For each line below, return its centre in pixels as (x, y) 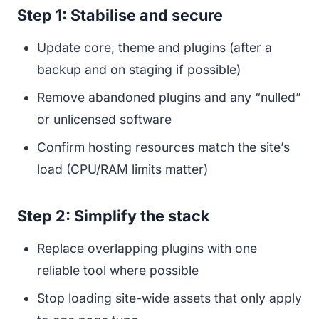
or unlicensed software (104, 119)
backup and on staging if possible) (139, 69)
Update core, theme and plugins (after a (155, 47)
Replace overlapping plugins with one (147, 248)
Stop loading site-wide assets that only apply (169, 298)
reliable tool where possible (118, 270)
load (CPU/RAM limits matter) (122, 169)
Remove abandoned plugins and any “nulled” (169, 97)
